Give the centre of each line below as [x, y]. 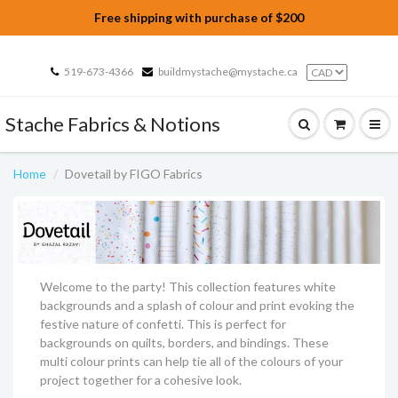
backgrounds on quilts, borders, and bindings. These [184, 342]
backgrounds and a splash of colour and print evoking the [197, 305]
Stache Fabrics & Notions [113, 124]
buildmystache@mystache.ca [228, 72]
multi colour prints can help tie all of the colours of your [191, 361]
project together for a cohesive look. [141, 379]
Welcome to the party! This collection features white [188, 286]
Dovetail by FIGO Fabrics [134, 174]
